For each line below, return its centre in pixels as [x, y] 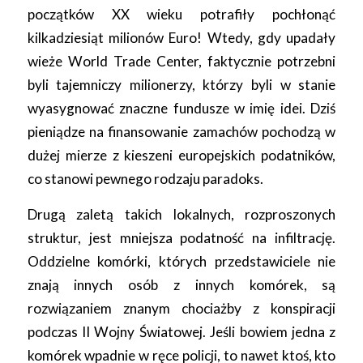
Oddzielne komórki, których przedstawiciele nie [181, 261]
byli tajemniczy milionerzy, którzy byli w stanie [181, 85]
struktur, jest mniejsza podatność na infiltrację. [181, 237]
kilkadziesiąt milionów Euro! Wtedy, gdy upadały [181, 38]
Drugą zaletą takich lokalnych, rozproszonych [181, 214]
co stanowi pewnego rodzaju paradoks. [145, 179]
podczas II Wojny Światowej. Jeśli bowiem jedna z [181, 331]
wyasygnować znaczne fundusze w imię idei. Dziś [181, 109]
